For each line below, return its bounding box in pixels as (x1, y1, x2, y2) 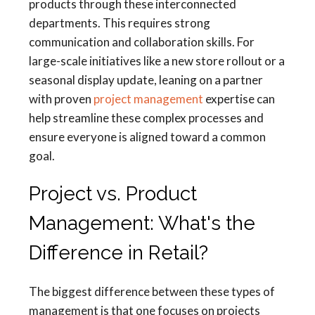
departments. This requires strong (29, 15, 210, 31)
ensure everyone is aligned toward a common (29, 129, 266, 145)
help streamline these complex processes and (29, 110, 264, 126)
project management (94, 91, 203, 107)
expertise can (203, 91, 275, 107)
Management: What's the (29, 212, 255, 236)
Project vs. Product (29, 182, 197, 206)
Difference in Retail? (29, 241, 208, 265)
